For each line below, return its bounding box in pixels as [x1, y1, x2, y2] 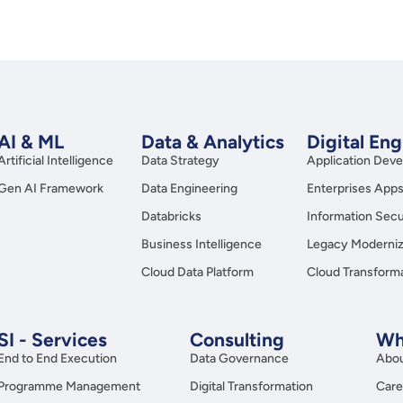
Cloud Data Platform [141, 264, 255, 280]
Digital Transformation [189, 379, 313, 394]
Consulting [189, 328, 284, 351]
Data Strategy [141, 153, 220, 168]
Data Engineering [141, 181, 238, 196]
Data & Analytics [141, 130, 285, 153]
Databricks [141, 209, 202, 224]
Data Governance [189, 351, 289, 366]
